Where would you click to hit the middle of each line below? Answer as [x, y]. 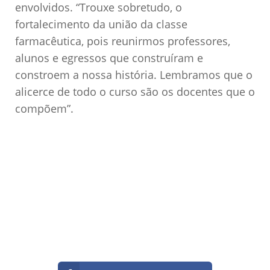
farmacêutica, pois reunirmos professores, [123, 41]
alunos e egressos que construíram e [109, 58]
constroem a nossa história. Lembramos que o [134, 74]
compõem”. [44, 108]
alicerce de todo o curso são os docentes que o [135, 91]
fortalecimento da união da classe [101, 24]
